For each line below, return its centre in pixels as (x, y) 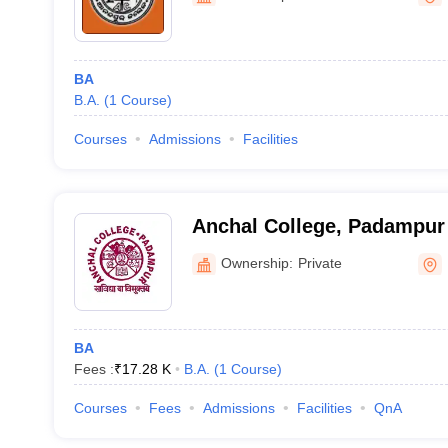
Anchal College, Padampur (318, 226)
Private (319, 262)
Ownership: (256, 262)
